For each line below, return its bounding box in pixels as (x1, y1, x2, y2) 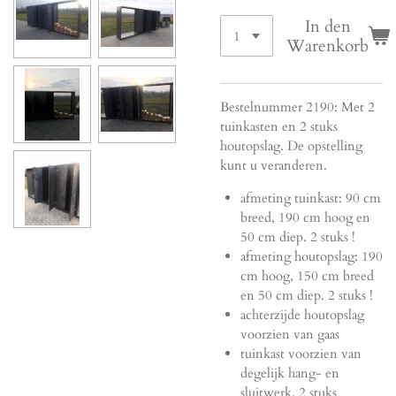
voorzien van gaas (240, 325, 339, 344)
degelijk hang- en (240, 364, 339, 383)
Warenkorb (286, 34, 369, 57)
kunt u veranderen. (220, 156, 331, 175)
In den (304, 14, 351, 38)
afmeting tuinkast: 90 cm (240, 189, 381, 208)
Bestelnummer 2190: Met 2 (220, 98, 375, 117)
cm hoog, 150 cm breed (240, 267, 374, 286)
